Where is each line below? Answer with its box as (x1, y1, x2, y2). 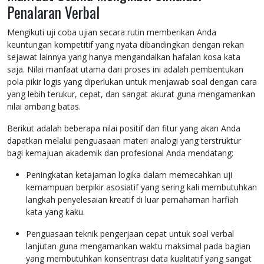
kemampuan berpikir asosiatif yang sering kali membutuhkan (26, 181, 257, 193)
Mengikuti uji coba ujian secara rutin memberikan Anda (7, 27, 216, 38)
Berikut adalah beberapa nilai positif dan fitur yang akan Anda (7, 123, 240, 134)
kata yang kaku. (26, 206, 85, 218)
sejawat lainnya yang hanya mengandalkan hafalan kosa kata (7, 51, 240, 63)
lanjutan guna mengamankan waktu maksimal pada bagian (26, 240, 250, 252)
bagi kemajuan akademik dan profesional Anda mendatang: (7, 147, 233, 159)
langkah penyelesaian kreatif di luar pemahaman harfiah (26, 194, 239, 206)
